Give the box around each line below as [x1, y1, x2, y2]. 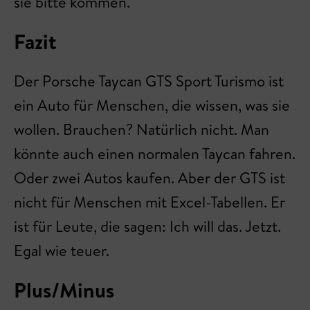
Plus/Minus [14, 275, 114, 304]
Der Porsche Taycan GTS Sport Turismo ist [14, 71, 284, 91]
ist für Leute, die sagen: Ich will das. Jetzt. [14, 216, 281, 237]
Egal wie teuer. [14, 240, 109, 261]
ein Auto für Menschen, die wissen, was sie [14, 95, 290, 116]
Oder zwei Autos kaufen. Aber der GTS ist [14, 167, 285, 188]
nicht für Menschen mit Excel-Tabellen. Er [14, 192, 285, 212]
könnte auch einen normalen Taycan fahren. [14, 143, 295, 164]
